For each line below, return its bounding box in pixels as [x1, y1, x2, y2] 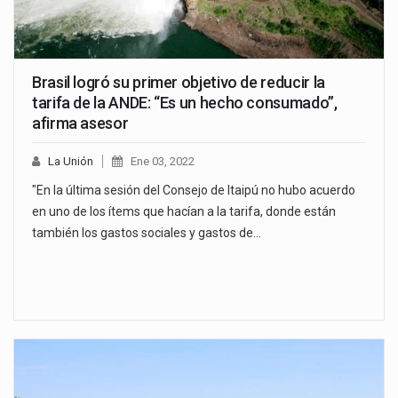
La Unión [48, 155, 93, 169]
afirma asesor [32, 114, 129, 133]
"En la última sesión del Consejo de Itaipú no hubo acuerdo [32, 183, 355, 198]
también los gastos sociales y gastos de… [32, 226, 261, 241]
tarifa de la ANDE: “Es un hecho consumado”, [32, 93, 338, 113]
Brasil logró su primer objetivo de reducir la [32, 73, 325, 92]
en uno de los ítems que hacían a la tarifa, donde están [32, 204, 336, 219]
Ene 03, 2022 [131, 155, 195, 169]
